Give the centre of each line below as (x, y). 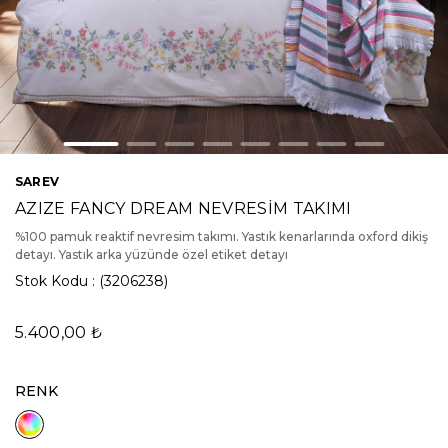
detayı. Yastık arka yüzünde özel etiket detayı (151, 254)
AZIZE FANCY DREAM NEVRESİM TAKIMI (183, 208)
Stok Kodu (51, 281)
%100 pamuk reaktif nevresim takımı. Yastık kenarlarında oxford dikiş (221, 236)
